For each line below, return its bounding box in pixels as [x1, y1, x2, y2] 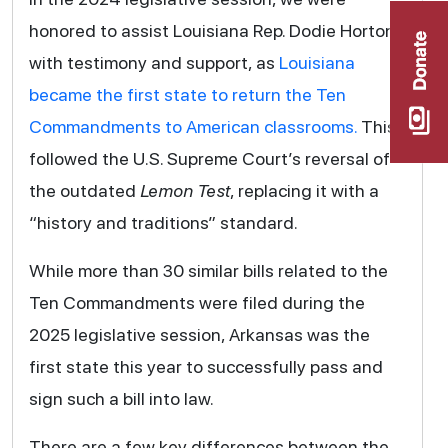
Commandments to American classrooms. [28, 115, 357, 137]
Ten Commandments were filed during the [28, 291, 365, 313]
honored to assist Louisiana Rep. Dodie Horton [28, 19, 395, 41]
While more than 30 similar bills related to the [28, 259, 388, 281]
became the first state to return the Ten [28, 83, 346, 105]
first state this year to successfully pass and [28, 355, 383, 377]
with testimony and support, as [28, 51, 279, 73]
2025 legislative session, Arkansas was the [28, 323, 370, 345]
